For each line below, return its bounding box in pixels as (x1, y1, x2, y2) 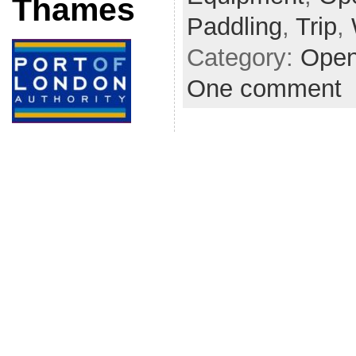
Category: (186, 43, 300, 72)
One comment (186, 74, 342, 103)
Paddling (186, 12, 282, 41)
